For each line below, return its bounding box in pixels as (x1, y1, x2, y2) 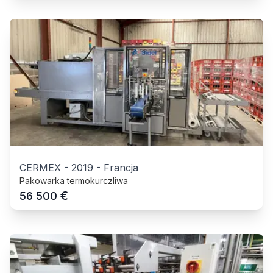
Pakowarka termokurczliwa (19, 175, 128, 186)
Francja (104, 161, 138, 174)
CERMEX (19, 161, 61, 174)
